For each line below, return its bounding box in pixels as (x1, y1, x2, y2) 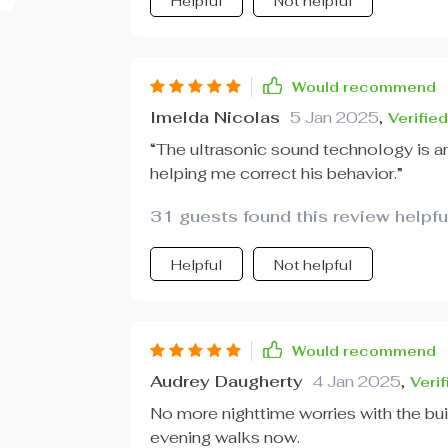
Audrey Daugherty (149, 371, 303, 392)
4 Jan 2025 (312, 371, 401, 392)
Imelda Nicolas (149, 107, 280, 128)
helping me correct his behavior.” (149, 163, 403, 184)
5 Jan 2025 (289, 107, 379, 128)
